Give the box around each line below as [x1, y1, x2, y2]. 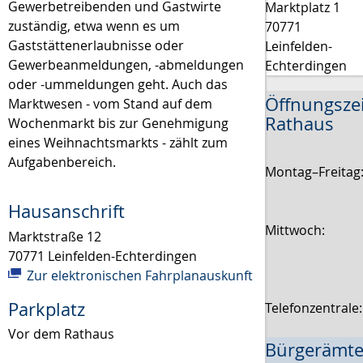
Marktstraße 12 [8, 227, 101, 246]
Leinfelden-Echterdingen [48, 246, 197, 265]
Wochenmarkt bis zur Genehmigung [8, 114, 228, 133]
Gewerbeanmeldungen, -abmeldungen [8, 56, 244, 75]
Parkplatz [8, 297, 85, 322]
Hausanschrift [8, 199, 125, 224]
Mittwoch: [265, 220, 326, 239]
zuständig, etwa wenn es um [8, 17, 180, 36]
